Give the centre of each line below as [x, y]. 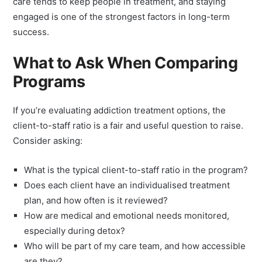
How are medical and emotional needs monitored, [127, 227]
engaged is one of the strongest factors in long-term [122, 28]
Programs [49, 93]
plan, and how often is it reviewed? [96, 212]
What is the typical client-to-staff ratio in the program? [136, 182]
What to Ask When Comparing [125, 75]
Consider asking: [48, 152]
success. [31, 44]
